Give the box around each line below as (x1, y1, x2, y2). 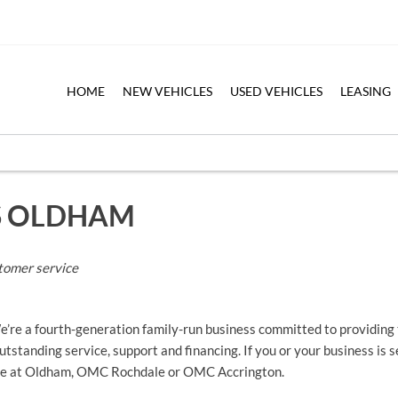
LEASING (340, 83, 392, 99)
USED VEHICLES (230, 83, 323, 99)
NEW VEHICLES (122, 83, 212, 99)
